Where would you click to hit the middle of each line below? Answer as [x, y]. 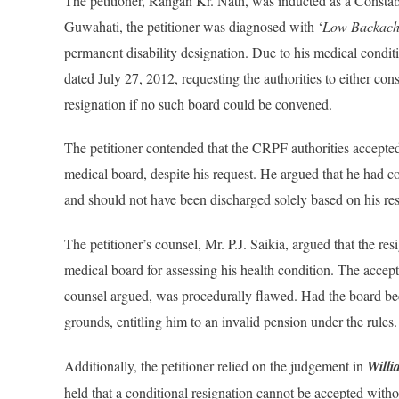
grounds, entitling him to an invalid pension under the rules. [231, 321]
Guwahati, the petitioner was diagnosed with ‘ [193, 26]
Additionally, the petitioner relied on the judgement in [216, 365]
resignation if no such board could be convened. [198, 103]
